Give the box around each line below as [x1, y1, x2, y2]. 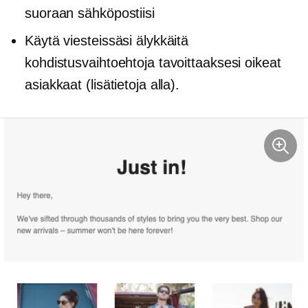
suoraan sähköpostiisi [25, 5, 155, 21]
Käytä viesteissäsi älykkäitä [25, 32, 189, 48]
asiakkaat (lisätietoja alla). [25, 76, 180, 92]
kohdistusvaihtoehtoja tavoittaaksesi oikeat [25, 54, 281, 70]
